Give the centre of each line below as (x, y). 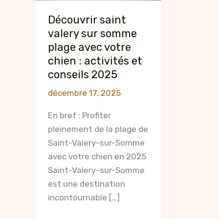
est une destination (86, 184)
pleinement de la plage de (98, 129)
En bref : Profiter (79, 115)
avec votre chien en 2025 (97, 156)
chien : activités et (95, 61)
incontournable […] (84, 197)
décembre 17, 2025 (84, 93)
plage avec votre (89, 47)
